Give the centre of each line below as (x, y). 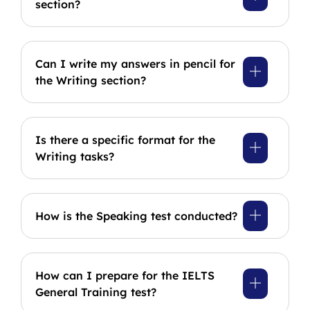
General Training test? (96, 292)
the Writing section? (91, 81)
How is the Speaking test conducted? (136, 216)
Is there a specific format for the (125, 140)
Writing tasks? (75, 157)
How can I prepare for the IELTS (125, 276)
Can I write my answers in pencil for (135, 64)
